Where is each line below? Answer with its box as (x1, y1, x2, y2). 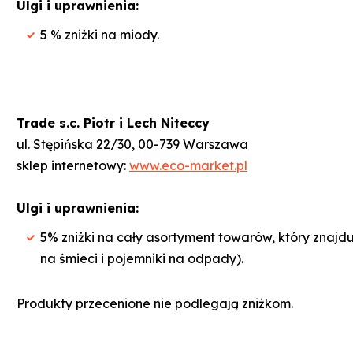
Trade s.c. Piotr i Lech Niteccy (17, 114, 214, 131)
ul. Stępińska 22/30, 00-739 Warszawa (17, 136, 248, 152)
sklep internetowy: (17, 157, 129, 173)
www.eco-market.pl (129, 157, 247, 173)
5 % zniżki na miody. (40, 26, 159, 43)
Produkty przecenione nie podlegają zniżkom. (17, 295, 293, 311)
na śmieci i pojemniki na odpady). (40, 250, 243, 266)
